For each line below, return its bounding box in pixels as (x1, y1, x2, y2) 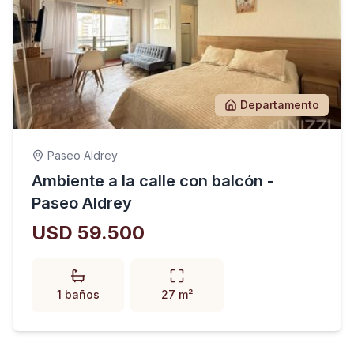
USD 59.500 (32, 221, 145, 244)
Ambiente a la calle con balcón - (32, 171, 274, 190)
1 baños (56, 288, 100, 301)
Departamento (240, 98, 319, 111)
